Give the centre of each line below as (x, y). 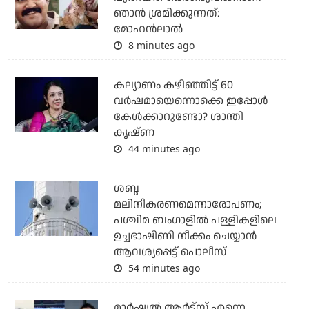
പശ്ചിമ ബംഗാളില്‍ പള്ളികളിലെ (195, 221)
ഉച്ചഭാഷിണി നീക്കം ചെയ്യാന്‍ (185, 237)
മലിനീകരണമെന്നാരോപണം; (187, 205)
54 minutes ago (162, 268)
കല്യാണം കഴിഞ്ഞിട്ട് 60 (173, 86)
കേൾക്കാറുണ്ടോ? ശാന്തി (178, 117)
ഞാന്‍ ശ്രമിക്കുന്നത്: (166, 14)
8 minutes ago (160, 46)
